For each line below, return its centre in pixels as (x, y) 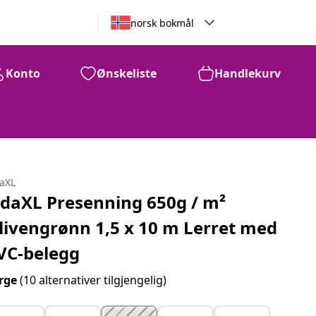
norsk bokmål (162, 23)
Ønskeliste (127, 73)
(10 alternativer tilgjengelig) (93, 280)
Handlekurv (248, 73)
